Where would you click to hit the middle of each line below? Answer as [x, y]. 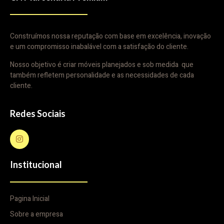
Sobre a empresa [36, 214]
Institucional [36, 164]
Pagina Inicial [30, 199]
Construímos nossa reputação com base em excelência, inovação [110, 36]
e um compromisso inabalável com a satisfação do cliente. [99, 47]
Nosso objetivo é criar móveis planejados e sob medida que [102, 64]
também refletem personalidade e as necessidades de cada [102, 75]
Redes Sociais [38, 114]
